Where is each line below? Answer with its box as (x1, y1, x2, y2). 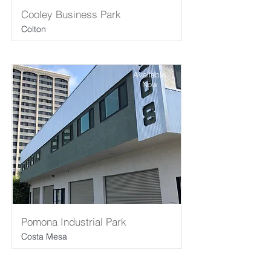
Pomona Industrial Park (21, 215, 126, 228)
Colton (21, 24, 46, 34)
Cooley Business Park (21, 8, 121, 21)
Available (133, 70, 166, 79)
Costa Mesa (21, 231, 67, 242)
